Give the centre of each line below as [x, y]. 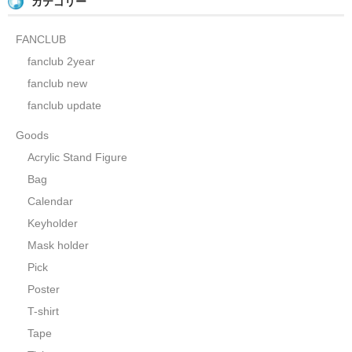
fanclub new [57, 84]
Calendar [50, 202]
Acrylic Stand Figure [77, 158]
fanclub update [64, 106]
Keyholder [53, 224]
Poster [44, 290]
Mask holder [58, 246]
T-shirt [43, 312]
